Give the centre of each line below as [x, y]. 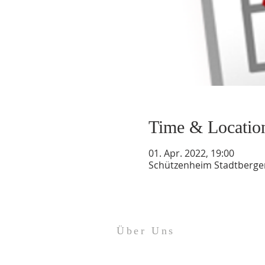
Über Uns [146, 231]
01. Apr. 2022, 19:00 [191, 153]
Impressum [135, 254]
